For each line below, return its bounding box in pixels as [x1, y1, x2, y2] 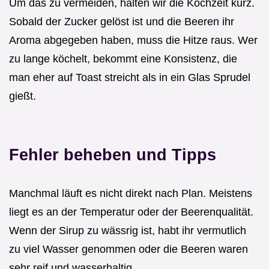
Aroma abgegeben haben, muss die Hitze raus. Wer [9, 34, 258, 46]
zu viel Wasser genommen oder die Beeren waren [9, 243, 248, 255]
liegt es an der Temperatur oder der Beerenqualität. [9, 205, 253, 218]
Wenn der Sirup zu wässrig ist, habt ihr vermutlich [9, 224, 246, 237]
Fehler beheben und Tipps [9, 145, 216, 164]
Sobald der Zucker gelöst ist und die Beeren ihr [9, 15, 234, 28]
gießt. [9, 89, 36, 102]
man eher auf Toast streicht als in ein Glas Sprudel [9, 71, 250, 83]
